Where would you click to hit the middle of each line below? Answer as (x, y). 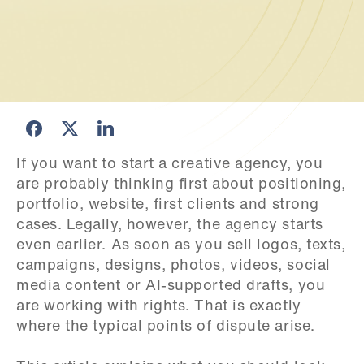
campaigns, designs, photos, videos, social (173, 266)
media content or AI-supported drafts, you (171, 286)
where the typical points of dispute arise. (166, 327)
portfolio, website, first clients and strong (168, 205)
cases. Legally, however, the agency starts (170, 225)
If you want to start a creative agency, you (170, 165)
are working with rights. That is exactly (159, 307)
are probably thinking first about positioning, (181, 185)
